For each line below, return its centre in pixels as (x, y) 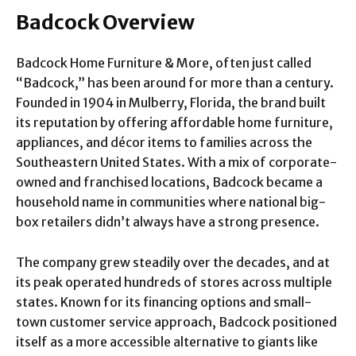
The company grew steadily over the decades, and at (173, 262)
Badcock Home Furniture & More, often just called (164, 62)
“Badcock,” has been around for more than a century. (175, 82)
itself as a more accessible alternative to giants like (167, 341)
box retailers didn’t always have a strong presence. (168, 221)
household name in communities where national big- (171, 201)
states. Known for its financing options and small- (164, 302)
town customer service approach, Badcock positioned (176, 321)
